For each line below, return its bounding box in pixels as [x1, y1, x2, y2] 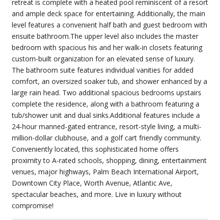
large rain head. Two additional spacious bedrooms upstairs [12, 87, 201, 97]
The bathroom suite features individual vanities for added [12, 65, 193, 75]
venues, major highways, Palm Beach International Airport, [12, 166, 199, 176]
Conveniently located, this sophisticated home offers [12, 144, 179, 154]
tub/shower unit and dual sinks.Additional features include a [12, 110, 200, 120]
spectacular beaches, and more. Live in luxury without [12, 189, 182, 199]
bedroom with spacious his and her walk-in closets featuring [12, 42, 202, 52]
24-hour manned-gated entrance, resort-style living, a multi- [12, 121, 201, 131]
